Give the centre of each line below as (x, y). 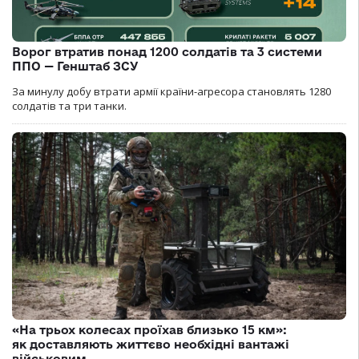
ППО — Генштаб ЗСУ (75, 66)
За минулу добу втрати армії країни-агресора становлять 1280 (171, 91)
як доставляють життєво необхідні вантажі (151, 345)
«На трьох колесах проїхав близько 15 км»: (149, 330)
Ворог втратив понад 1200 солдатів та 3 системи (167, 51)
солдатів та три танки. (69, 105)
